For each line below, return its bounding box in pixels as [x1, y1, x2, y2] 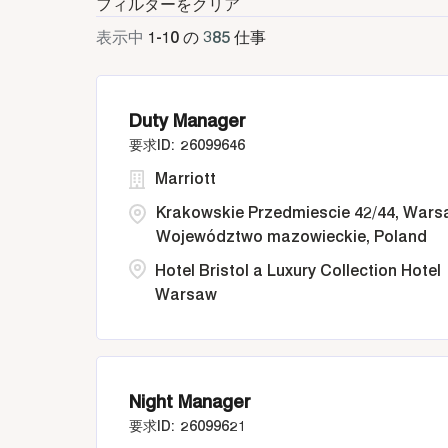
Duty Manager [129, 110, 246, 131]
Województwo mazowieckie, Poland [156, 227, 427, 246]
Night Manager [129, 391, 251, 412]
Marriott [155, 169, 216, 188]
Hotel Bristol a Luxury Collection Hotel [155, 261, 441, 280]
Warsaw [155, 285, 217, 304]
